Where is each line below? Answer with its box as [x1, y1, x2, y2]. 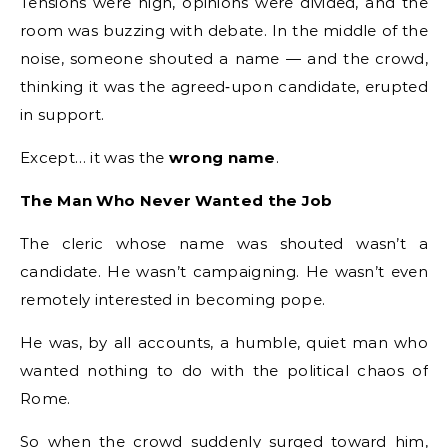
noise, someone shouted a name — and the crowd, [20, 49, 428, 68]
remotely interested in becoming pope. [20, 290, 326, 309]
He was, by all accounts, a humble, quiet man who [20, 333, 428, 352]
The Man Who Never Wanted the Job [20, 191, 333, 210]
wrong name [168, 148, 276, 167]
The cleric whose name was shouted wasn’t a [20, 234, 428, 253]
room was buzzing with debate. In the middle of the [20, 21, 428, 40]
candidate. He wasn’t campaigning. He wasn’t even [20, 262, 428, 281]
